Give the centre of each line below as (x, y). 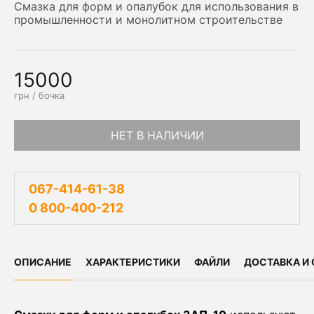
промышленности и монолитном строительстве (148, 20)
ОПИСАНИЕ (43, 262)
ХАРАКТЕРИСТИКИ (133, 262)
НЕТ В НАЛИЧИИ (157, 135)
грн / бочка (39, 95)
